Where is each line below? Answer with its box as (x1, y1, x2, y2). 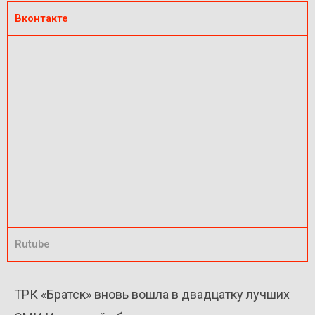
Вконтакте (15, 12, 68, 25)
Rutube (15, 238, 50, 251)
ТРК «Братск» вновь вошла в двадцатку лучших (14, 287, 290, 302)
